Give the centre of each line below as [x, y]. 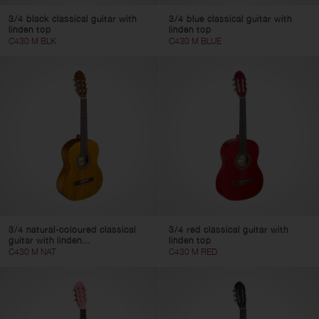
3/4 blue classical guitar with [230, 19]
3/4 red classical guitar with [228, 229]
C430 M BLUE [195, 41]
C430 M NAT [32, 251]
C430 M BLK [32, 41]
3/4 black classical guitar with [73, 19]
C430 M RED [193, 251]
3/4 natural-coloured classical [72, 229]
